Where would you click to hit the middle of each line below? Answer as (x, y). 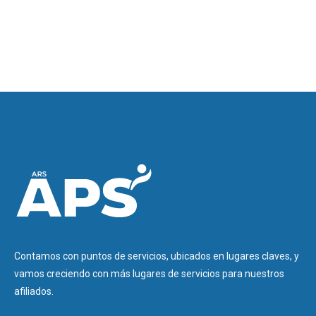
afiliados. (34, 291)
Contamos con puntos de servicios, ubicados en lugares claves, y (157, 256)
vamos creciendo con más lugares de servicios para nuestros (149, 273)
